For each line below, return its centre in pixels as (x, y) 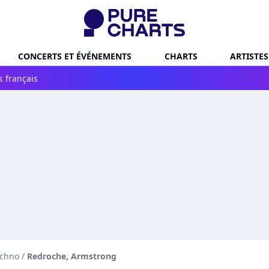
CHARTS (181, 56)
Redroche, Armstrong (72, 256)
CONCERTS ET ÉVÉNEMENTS (75, 56)
